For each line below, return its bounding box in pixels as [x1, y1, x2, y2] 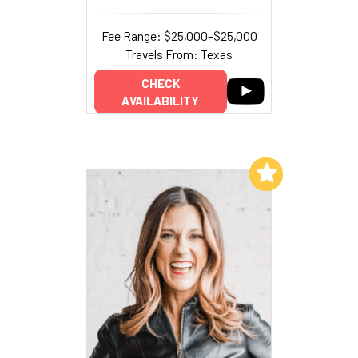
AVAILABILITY [121, 93, 199, 108]
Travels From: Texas [125, 46, 233, 62]
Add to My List [165, 165, 246, 180]
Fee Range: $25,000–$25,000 [101, 27, 257, 43]
